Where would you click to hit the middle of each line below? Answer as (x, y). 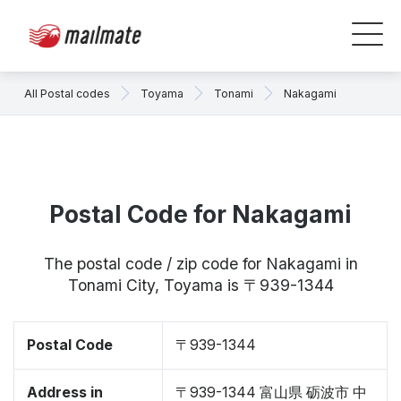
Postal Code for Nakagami (200, 214)
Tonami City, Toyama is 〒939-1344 (200, 285)
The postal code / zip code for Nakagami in (200, 264)
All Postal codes (67, 93)
